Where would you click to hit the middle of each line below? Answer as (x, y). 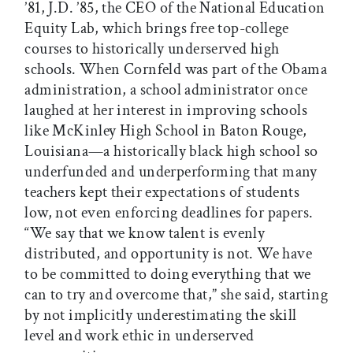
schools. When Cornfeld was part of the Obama (176, 70)
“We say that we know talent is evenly (145, 234)
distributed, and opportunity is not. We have (168, 254)
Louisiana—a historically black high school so (171, 152)
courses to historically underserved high (152, 49)
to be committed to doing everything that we (168, 275)
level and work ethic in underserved (139, 336)
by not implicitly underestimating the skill (161, 316)
